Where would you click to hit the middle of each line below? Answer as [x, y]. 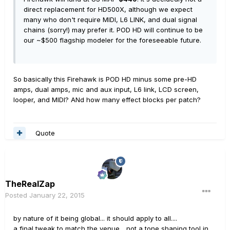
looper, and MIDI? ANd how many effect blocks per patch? [107, 100]
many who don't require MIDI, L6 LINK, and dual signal [110, 20]
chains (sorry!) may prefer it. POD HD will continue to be [113, 30]
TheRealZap [30, 184]
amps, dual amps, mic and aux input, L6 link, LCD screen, [106, 90]
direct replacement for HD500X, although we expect [108, 9]
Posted [17, 195]
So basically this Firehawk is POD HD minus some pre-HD [105, 79]
